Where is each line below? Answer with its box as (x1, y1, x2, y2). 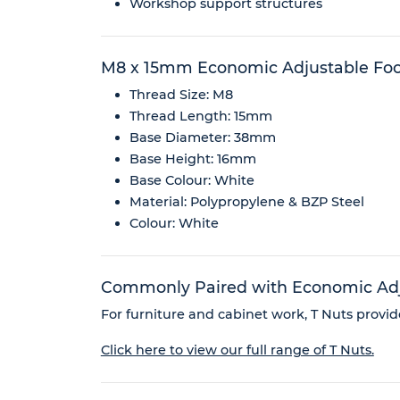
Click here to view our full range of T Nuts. (100, 342, 374, 359)
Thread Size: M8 (129, 87, 233, 104)
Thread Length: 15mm (129, 108, 272, 125)
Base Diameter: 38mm (129, 129, 276, 146)
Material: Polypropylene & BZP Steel (129, 194, 364, 211)
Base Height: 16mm (129, 151, 256, 168)
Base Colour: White (129, 172, 254, 189)
